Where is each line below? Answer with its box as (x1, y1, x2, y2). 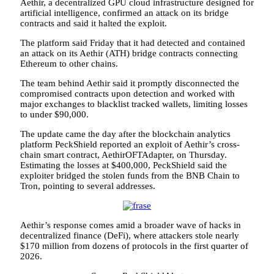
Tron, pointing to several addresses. (20, 180, 155, 191)
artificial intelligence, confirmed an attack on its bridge (20, 7, 229, 18)
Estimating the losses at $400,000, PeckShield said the (20, 160, 227, 170)
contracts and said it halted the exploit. (20, 18, 167, 28)
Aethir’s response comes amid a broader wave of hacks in (20, 220, 241, 230)
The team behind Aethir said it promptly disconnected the (20, 78, 239, 88)
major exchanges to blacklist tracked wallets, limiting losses (20, 98, 248, 109)
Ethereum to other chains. (20, 58, 118, 68)
